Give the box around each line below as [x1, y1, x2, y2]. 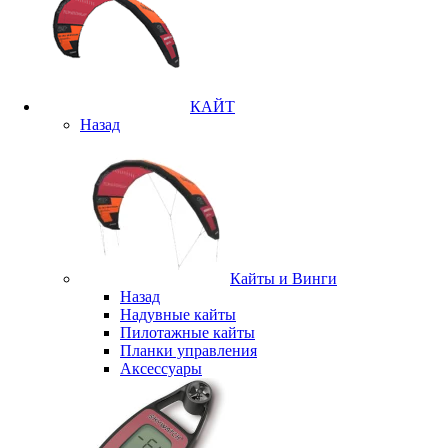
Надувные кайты [120, 305, 236, 323]
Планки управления [120, 341, 257, 359]
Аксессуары [120, 359, 202, 377]
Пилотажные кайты [120, 323, 255, 341]
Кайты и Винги [230, 269, 337, 287]
